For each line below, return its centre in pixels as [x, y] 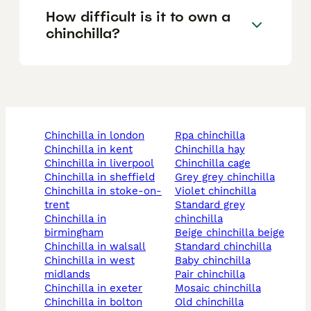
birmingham [74, 233]
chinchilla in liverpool [103, 163]
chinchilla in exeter [97, 288]
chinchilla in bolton [97, 302]
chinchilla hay [213, 150]
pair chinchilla [213, 275]
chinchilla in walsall [99, 247]
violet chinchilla [219, 191]
